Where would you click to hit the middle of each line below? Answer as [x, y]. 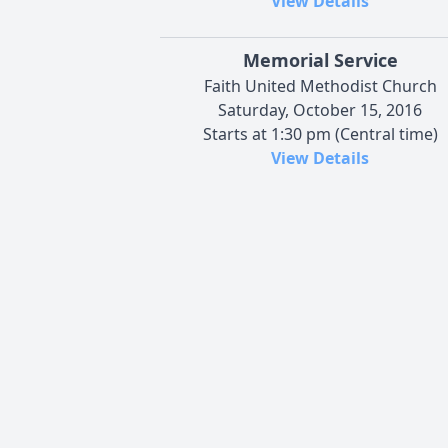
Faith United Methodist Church [320, 86]
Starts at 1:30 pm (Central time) [320, 134]
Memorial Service [320, 60]
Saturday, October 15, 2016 [320, 110]
